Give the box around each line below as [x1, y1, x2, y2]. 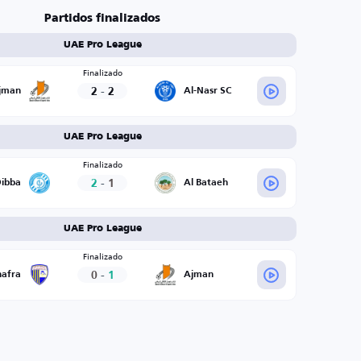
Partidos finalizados [44, 13, 161, 24]
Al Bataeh [184, 178, 229, 188]
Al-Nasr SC [184, 86, 232, 96]
